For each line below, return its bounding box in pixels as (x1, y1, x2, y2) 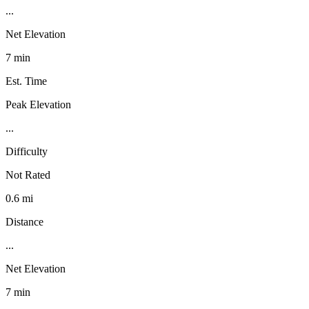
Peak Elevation (6, 98, 71, 110)
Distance (6, 215, 43, 228)
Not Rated (6, 168, 50, 181)
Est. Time (6, 74, 47, 87)
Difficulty (6, 145, 48, 157)
